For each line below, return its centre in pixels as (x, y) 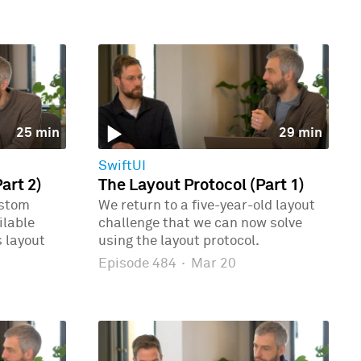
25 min (37, 133)
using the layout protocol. (179, 242)
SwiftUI (122, 166)
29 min (300, 133)
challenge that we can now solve (200, 224)
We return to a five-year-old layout (207, 206)
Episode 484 (139, 263)
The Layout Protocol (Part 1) (201, 186)
